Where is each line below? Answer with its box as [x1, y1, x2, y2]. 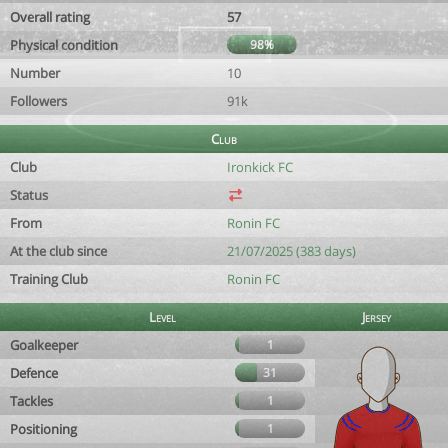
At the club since [10, 242, 107, 260]
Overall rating [10, 8, 90, 26]
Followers [10, 92, 67, 110]
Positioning [10, 420, 77, 438]
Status [10, 186, 48, 204]
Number [10, 64, 60, 82]
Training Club [10, 270, 88, 288]
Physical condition [10, 36, 118, 54]
